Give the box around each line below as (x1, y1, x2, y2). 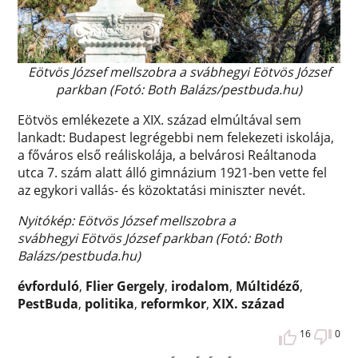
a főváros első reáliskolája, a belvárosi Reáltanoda (18, 146, 317, 165)
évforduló (18, 277, 80, 296)
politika (85, 295, 135, 313)
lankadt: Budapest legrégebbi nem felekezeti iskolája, (18, 129, 335, 147)
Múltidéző (236, 277, 300, 296)
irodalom (171, 277, 230, 296)
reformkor (141, 295, 207, 313)
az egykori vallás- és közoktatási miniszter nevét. (18, 181, 306, 200)
